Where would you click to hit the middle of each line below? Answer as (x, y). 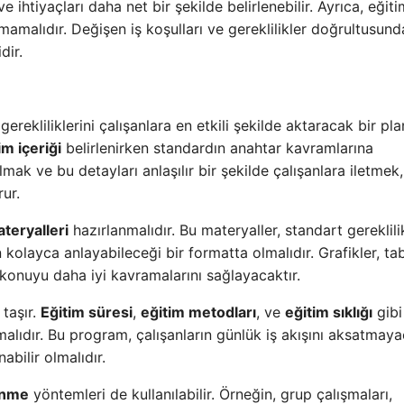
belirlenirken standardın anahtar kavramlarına (217, 148)
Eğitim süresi (87, 312)
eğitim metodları (198, 312)
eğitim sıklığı (329, 312)
